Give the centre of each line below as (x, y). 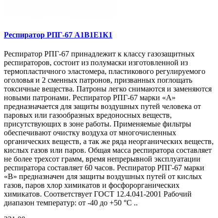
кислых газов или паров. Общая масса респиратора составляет (108, 150)
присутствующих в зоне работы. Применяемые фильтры (98, 124)
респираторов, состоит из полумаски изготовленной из (96, 62)
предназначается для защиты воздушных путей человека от (102, 106)
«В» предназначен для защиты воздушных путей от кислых (103, 176)
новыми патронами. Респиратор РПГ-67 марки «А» (90, 97)
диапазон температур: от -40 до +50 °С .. (71, 202)
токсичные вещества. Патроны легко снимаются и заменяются (108, 89)
